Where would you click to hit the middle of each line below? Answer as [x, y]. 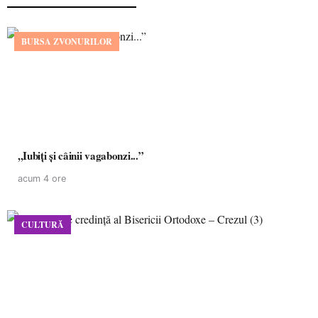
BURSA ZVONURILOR [67, 42]
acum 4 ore [42, 179]
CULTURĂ [43, 225]
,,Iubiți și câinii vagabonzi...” [81, 155]
